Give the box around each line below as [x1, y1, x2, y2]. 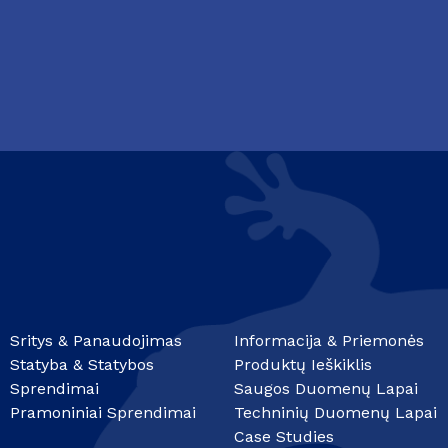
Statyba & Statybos [10, 355, 154, 375]
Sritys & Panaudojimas [10, 331, 182, 351]
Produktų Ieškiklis [234, 355, 372, 375]
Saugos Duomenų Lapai [234, 379, 418, 399]
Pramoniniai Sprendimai [10, 403, 196, 423]
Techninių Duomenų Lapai [234, 403, 437, 423]
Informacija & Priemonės [234, 331, 424, 351]
